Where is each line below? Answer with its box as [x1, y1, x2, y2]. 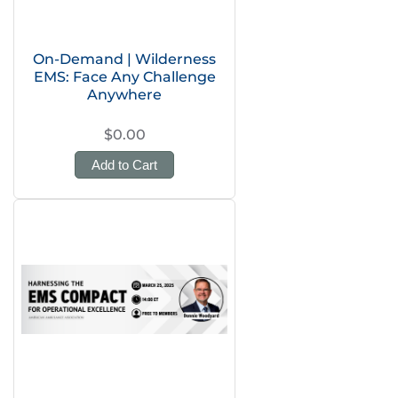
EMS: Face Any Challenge [33, 68, 216, 85]
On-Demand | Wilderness [33, 51, 216, 68]
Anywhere [87, 86, 162, 103]
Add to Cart [92, 157, 157, 172]
